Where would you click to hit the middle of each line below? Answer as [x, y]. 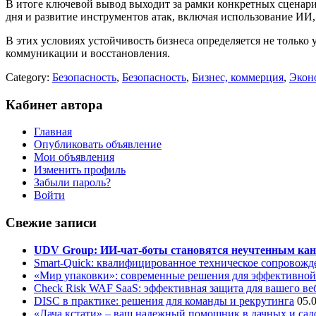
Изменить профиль [80, 170]
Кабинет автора [54, 104]
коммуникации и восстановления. [88, 54]
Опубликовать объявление [98, 145]
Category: [29, 78]
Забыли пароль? [72, 183]
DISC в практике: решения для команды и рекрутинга [164, 300]
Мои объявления [74, 157]
